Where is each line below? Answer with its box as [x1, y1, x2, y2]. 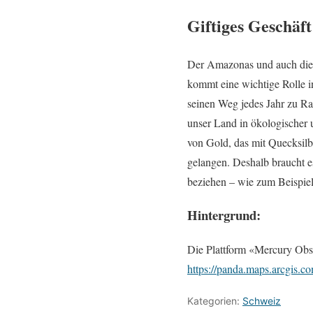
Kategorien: [187, 295, 242, 307]
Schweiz [242, 295, 281, 307]
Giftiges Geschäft [187, 13, 312, 38]
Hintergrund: [187, 205, 261, 225]
